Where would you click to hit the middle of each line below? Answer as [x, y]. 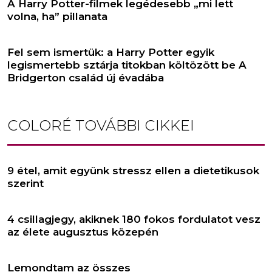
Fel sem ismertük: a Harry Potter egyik [111, 52]
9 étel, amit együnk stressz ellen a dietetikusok [133, 170]
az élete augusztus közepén [83, 232]
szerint [25, 183]
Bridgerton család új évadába [86, 77]
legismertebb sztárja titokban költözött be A [127, 65]
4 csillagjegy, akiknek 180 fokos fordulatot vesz [134, 219]
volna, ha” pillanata [57, 16]
